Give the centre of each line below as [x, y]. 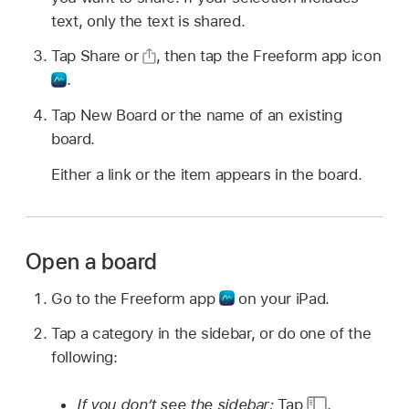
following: [84, 357]
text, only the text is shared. [148, 21]
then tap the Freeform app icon [273, 56]
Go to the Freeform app [135, 298]
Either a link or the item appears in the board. [207, 174]
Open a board [92, 261]
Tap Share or [97, 56]
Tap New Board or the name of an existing [197, 115]
